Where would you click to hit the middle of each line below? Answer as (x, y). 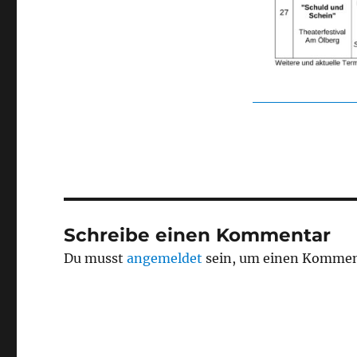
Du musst (96, 258)
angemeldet (165, 258)
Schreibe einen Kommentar (198, 235)
